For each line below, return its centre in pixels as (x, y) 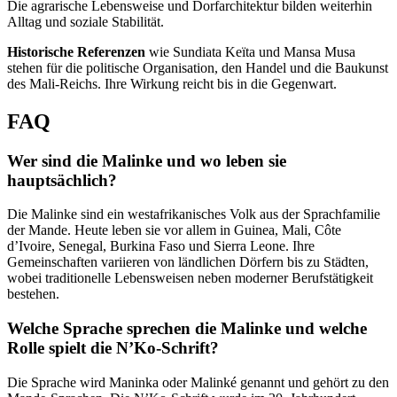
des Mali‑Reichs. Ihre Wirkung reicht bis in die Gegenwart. (172, 83)
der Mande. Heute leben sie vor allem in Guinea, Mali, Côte (174, 230)
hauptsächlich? (62, 180)
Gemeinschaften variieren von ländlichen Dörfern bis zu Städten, (188, 262)
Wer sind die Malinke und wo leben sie (147, 160)
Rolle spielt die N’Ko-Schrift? (113, 348)
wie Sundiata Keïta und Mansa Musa (250, 51)
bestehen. (33, 294)
